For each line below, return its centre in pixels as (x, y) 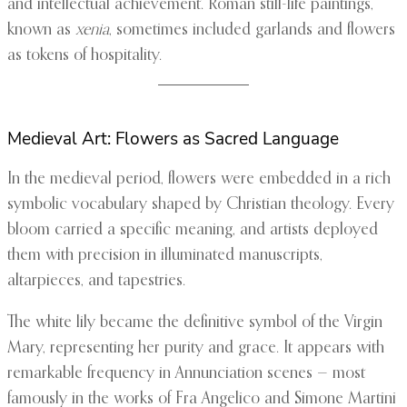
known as (41, 30)
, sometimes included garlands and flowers (252, 30)
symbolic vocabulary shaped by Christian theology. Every (201, 205)
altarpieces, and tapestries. (96, 281)
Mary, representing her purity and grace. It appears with (196, 348)
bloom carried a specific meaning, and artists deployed (193, 230)
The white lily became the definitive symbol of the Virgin (195, 323)
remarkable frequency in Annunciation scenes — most (186, 374)
